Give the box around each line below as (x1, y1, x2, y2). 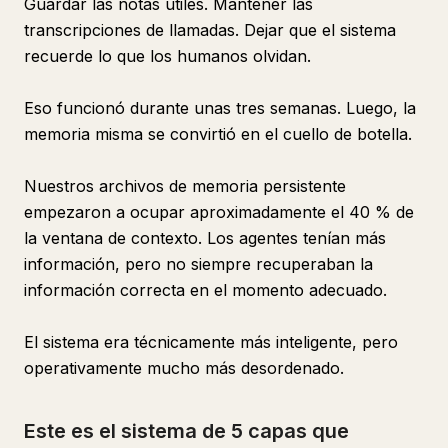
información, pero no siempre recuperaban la (24, 254, 373, 274)
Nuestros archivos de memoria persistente (24, 176, 346, 196)
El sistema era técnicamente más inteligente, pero (24, 332, 398, 352)
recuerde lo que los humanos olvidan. (24, 46, 311, 66)
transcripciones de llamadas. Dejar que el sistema (24, 20, 396, 40)
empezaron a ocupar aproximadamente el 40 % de (24, 202, 414, 222)
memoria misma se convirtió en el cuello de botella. (24, 124, 412, 144)
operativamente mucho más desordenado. (24, 358, 344, 378)
